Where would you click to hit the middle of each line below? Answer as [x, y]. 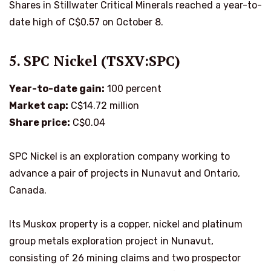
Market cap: [39, 106]
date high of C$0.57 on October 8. [86, 22]
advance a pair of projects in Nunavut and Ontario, [125, 174]
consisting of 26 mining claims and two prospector [125, 258]
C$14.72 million [104, 106]
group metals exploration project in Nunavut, [111, 241]
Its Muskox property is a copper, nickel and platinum [126, 224]
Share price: [40, 123]
